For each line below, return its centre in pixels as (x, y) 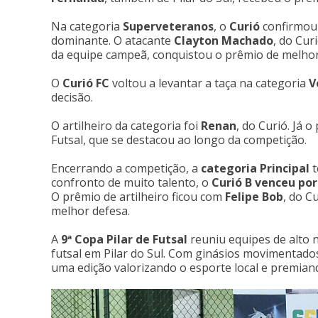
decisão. (72, 97)
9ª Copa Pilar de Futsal (126, 239)
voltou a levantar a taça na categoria (209, 83)
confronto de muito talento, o (131, 182)
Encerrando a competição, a (126, 168)
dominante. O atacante (113, 40)
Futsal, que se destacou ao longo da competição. (179, 140)
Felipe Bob (254, 197)
